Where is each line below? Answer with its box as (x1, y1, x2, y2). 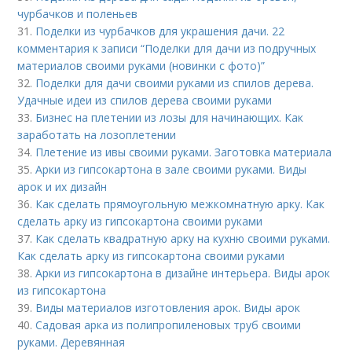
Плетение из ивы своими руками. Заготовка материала (35, 145, 332, 160)
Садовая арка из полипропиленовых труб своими (35, 317, 302, 333)
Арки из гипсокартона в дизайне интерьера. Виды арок (35, 266, 331, 281)
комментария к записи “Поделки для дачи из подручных (17, 41, 317, 57)
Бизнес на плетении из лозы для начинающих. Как (35, 110, 304, 126)
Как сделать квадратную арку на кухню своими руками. (35, 231, 331, 247)
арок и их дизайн (17, 179, 108, 195)
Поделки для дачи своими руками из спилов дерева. (35, 75, 314, 91)
